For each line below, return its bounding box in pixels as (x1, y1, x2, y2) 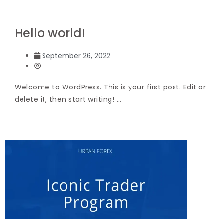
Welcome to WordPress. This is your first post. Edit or (15, 82, 206, 92)
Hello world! (15, 24, 85, 41)
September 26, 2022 (42, 50, 110, 61)
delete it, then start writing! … (15, 94, 121, 104)
